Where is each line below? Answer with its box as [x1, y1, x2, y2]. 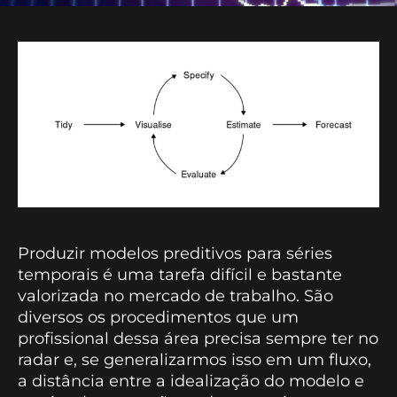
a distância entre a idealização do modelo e [18, 370, 364, 391]
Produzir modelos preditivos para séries [18, 243, 332, 263]
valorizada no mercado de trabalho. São [18, 285, 333, 306]
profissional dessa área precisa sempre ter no [18, 328, 378, 348]
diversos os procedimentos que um [18, 307, 299, 327]
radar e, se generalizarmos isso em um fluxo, [18, 349, 371, 370]
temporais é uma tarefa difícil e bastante [18, 264, 342, 284]
